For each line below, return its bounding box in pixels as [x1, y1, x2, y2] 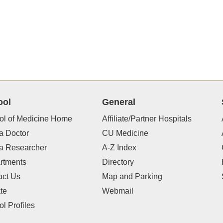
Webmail [102, 187, 133, 196]
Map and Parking [102, 172, 162, 181]
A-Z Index [102, 143, 136, 152]
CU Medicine [102, 129, 148, 138]
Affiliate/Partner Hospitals [102, 114, 192, 123]
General [102, 97, 135, 108]
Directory [102, 158, 134, 167]
